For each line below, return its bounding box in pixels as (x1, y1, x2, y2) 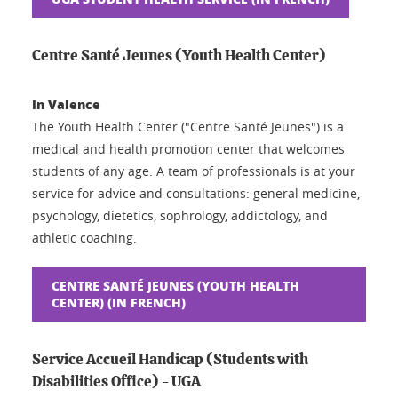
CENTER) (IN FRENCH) (52, 292, 186, 311)
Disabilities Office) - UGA (32, 373, 201, 389)
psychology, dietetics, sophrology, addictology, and (32, 206, 328, 224)
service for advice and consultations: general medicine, (32, 184, 360, 202)
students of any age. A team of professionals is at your (32, 162, 355, 179)
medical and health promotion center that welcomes (32, 139, 345, 157)
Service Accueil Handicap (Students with (32, 351, 308, 367)
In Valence (32, 94, 100, 113)
